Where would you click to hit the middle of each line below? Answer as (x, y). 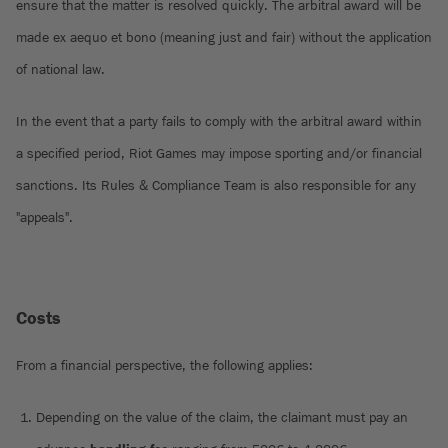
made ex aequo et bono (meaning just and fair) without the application (224, 37)
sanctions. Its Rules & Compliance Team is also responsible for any (216, 185)
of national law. (60, 69)
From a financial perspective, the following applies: (164, 365)
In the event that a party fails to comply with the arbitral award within (219, 121)
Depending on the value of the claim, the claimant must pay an (222, 417)
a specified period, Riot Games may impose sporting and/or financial (219, 153)
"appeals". (44, 217)
